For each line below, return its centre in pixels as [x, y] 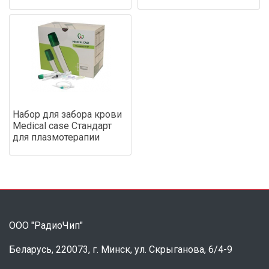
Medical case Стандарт [62, 125]
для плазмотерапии [56, 137]
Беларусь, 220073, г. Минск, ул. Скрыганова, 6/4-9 [121, 249]
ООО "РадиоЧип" [46, 225]
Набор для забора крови [67, 114]
